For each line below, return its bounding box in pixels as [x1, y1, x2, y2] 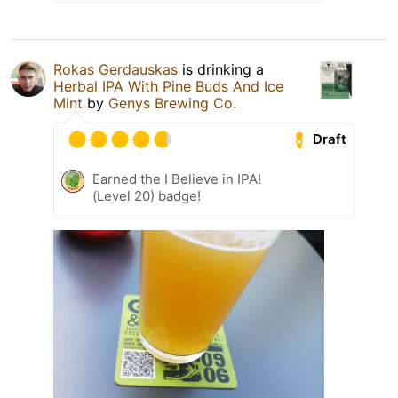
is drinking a [178, 60, 264, 78]
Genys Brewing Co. [108, 93, 236, 112]
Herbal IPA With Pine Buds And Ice [53, 76, 283, 95]
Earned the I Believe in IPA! [92, 170, 261, 187]
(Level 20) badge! [92, 187, 201, 204]
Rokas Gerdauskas [53, 60, 178, 78]
